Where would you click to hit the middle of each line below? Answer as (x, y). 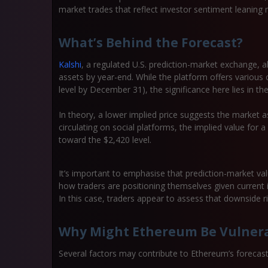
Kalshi (70, 64)
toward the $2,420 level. (106, 140)
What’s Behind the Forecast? (151, 42)
